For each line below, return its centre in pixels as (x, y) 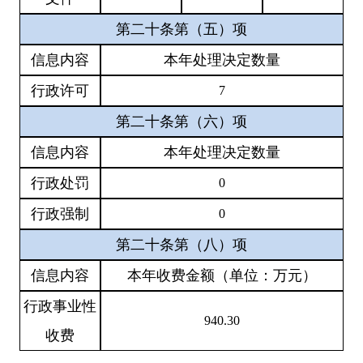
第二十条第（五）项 (181, 29)
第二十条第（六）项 (181, 121)
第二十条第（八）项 (181, 244)
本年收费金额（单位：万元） (222, 275)
